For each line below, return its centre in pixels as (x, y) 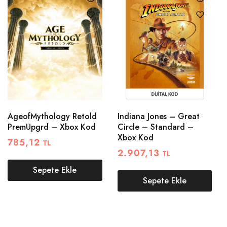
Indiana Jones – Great (158, 116)
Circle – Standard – (155, 127)
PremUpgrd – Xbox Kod (52, 127)
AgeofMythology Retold (52, 116)
